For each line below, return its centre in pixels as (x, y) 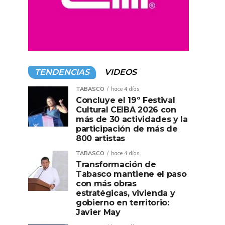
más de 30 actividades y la (132, 119)
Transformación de (116, 164)
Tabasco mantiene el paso (131, 174)
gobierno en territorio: (123, 203)
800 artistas (101, 138)
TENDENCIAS (62, 72)
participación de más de (127, 129)
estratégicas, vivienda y (126, 193)
